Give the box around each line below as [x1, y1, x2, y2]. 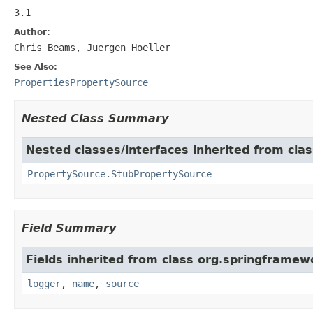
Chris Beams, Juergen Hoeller [14, 41, 170, 53]
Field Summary [22, 221, 116, 235]
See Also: [14, 61, 57, 72]
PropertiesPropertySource [14, 76, 148, 88]
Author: [14, 27, 50, 37]
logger [27, 277, 61, 289]
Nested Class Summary [22, 111, 168, 125]
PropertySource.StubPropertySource [27, 168, 212, 180]
